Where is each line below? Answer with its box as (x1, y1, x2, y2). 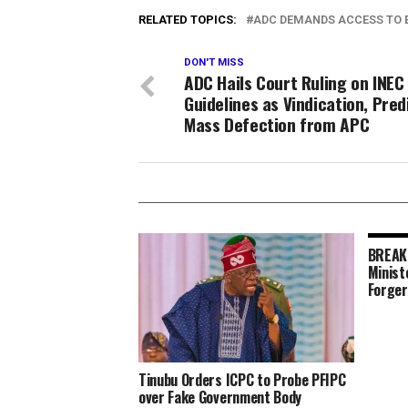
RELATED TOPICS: (138, 13, 237, 26)
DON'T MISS (184, 56, 244, 68)
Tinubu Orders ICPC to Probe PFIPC (138, 368, 346, 391)
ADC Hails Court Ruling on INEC (184, 69, 404, 96)
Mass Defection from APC (184, 111, 370, 138)
